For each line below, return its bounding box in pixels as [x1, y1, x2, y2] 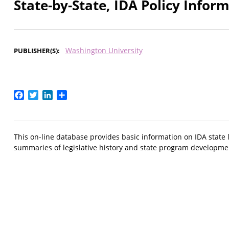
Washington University [65, 45, 143, 56]
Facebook [24, 88, 61, 100]
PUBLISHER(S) [14, 46, 58, 56]
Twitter [38, 88, 65, 100]
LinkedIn [53, 88, 85, 100]
